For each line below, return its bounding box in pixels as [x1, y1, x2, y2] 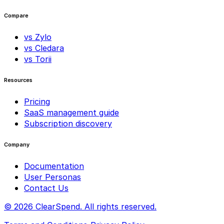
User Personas [24, 172, 81, 182]
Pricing [24, 96, 50, 107]
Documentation [24, 161, 84, 171]
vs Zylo [24, 32, 51, 42]
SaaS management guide [24, 107, 119, 118]
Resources [4, 77, 32, 84]
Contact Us [24, 183, 68, 193]
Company [4, 141, 29, 148]
